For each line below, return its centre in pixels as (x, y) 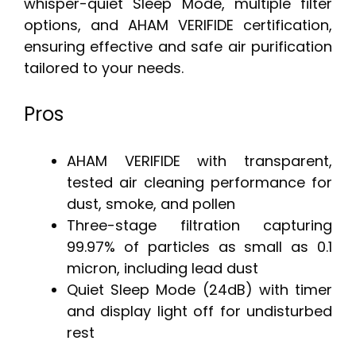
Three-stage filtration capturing (199, 226)
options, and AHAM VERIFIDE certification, (178, 25)
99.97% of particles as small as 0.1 (199, 247)
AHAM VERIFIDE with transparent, (199, 161)
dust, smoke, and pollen (151, 204)
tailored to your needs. (104, 68)
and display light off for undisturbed (199, 311)
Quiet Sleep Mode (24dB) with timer (199, 290)
